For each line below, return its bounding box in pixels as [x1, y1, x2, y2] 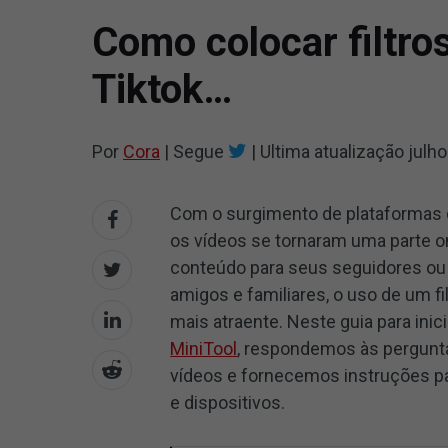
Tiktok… [92, 66, 232, 113]
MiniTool [170, 338, 238, 359]
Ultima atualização [256, 141, 408, 162]
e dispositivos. [170, 392, 286, 413]
